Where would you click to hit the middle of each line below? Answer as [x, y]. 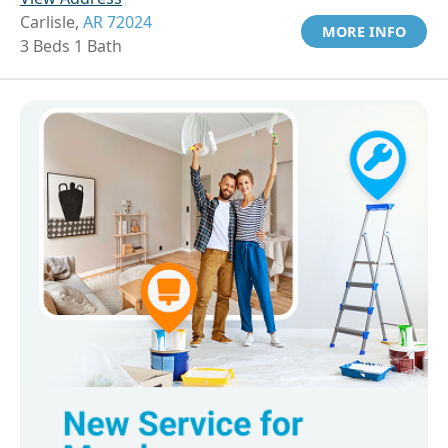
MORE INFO [364, 32]
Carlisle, [51, 22]
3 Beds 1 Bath [71, 46]
